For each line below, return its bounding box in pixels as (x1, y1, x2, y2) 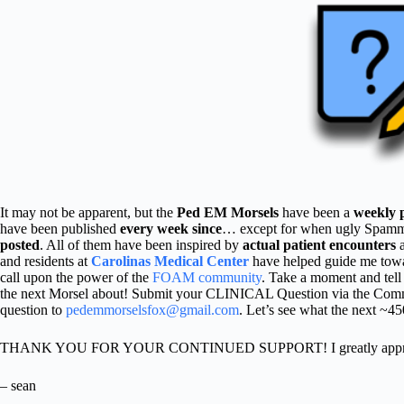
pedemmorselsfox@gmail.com (66, 302, 239, 317)
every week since (120, 221, 222, 236)
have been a (279, 205, 353, 220)
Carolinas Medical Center (91, 253, 249, 269)
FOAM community (152, 270, 262, 285)
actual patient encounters (243, 237, 396, 252)
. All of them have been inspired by (40, 237, 243, 252)
